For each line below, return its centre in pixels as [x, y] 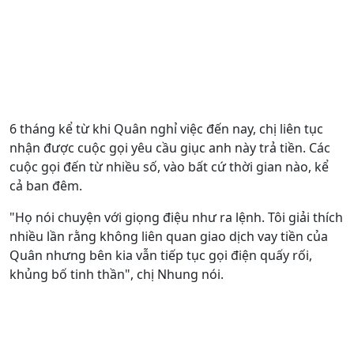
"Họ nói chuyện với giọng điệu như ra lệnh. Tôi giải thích [176, 217]
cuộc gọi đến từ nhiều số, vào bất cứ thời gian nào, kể [169, 166]
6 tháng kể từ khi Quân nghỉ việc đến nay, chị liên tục [166, 128]
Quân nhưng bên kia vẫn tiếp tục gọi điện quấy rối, [161, 255]
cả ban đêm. [46, 185]
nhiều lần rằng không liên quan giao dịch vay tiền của [169, 236]
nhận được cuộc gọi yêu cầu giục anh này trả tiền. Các [170, 147]
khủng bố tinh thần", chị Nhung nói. [117, 274]
